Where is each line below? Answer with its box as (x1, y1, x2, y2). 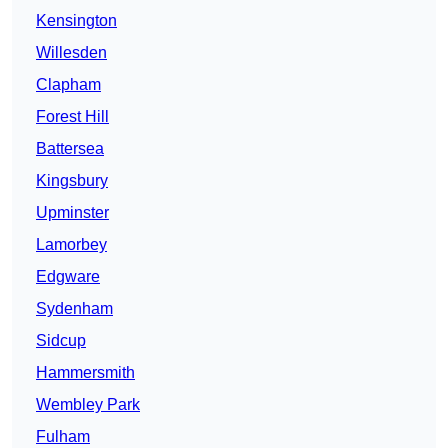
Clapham (36, 76, 101, 94)
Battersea (36, 140, 104, 158)
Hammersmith (36, 364, 135, 382)
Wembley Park (36, 396, 140, 414)
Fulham (36, 428, 90, 446)
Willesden (36, 44, 107, 62)
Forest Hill (36, 108, 109, 126)
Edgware (36, 268, 100, 286)
